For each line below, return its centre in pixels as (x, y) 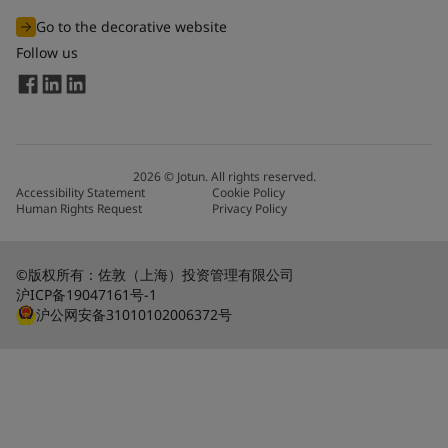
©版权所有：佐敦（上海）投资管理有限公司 (155, 275)
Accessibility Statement (80, 193)
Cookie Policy (248, 193)
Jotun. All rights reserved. (246, 177)
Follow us (47, 52)
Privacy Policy (249, 209)
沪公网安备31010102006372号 (134, 315)
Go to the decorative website (131, 26)
